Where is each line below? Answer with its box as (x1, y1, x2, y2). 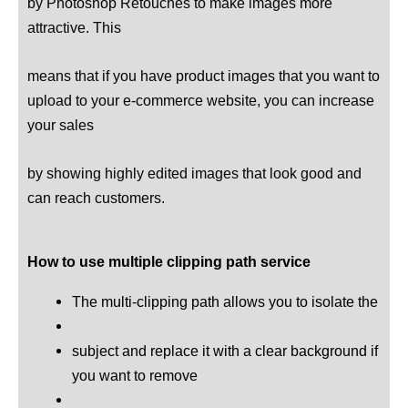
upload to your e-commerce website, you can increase (27, 92, 374, 108)
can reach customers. (27, 190, 165, 207)
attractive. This (27, 18, 121, 36)
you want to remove (72, 367, 199, 384)
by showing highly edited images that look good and (27, 166, 362, 182)
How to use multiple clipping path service (27, 253, 311, 270)
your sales (27, 117, 94, 133)
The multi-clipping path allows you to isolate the (72, 293, 379, 311)
